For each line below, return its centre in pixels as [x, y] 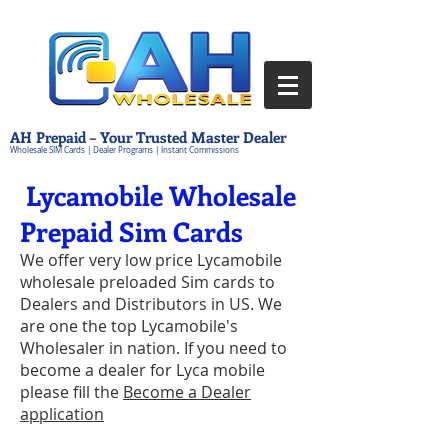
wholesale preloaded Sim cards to [147, 282]
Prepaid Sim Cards [131, 231]
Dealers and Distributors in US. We [151, 304]
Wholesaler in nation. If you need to [153, 348]
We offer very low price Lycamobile [151, 260]
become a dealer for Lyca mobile [142, 370]
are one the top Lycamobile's [129, 326]
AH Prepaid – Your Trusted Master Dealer [148, 137]
